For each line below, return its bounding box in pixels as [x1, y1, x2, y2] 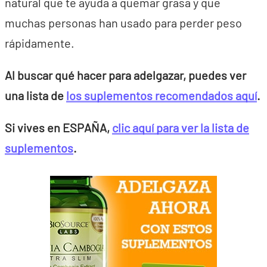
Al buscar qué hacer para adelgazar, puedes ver [5, 68, 246, 83]
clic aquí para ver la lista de [112, 120, 249, 135]
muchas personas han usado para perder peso [5, 15, 242, 30]
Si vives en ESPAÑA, [5, 120, 112, 135]
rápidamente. [5, 36, 74, 51]
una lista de [5, 88, 66, 103]
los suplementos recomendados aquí [66, 88, 257, 103]
